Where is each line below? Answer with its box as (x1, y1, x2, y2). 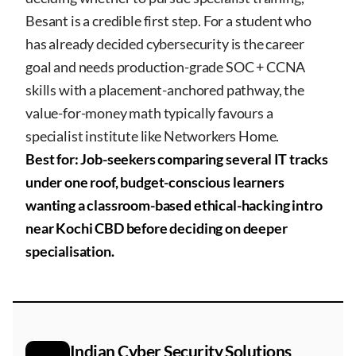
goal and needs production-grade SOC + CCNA (25, 58, 306, 75)
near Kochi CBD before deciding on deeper (25, 219, 288, 237)
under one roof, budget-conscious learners (25, 173, 284, 191)
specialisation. (25, 242, 114, 260)
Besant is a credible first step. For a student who (25, 12, 311, 29)
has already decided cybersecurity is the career (25, 35, 304, 52)
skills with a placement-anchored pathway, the (25, 81, 304, 99)
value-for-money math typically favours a (25, 104, 273, 122)
